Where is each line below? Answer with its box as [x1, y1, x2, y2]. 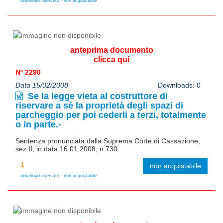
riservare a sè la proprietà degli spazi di [15, 100, 183, 111]
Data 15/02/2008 [15, 81, 68, 89]
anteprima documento [70, 45, 153, 54]
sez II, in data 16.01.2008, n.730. [15, 144, 119, 153]
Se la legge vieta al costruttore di [25, 91, 168, 101]
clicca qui [94, 55, 129, 64]
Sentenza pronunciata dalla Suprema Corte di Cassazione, [15, 136, 200, 145]
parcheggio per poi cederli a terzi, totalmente [15, 110, 206, 120]
